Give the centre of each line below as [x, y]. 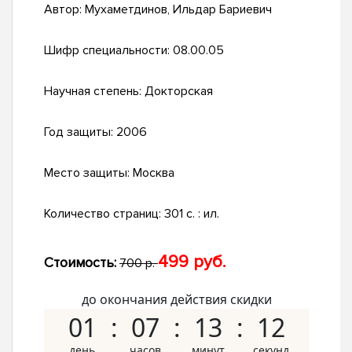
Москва [154, 173]
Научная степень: [94, 92]
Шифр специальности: [108, 51]
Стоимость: [80, 263]
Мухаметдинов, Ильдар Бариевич [178, 10]
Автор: [64, 10]
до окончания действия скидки [176, 300]
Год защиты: [80, 132]
